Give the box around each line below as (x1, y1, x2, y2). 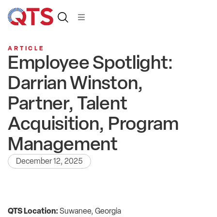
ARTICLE (8, 45, 45, 52)
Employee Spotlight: (8, 51, 173, 74)
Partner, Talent (8, 92, 127, 114)
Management (8, 133, 118, 155)
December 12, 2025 (16, 156, 83, 166)
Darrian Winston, (8, 72, 143, 94)
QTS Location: (8, 206, 60, 216)
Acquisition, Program (8, 112, 179, 135)
